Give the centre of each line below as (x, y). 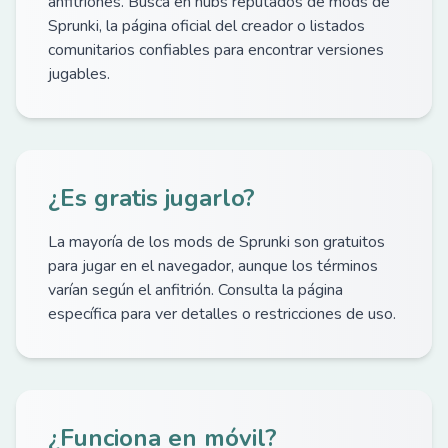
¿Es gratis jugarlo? (151, 198)
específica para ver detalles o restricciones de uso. (222, 314)
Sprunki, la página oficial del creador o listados (206, 26)
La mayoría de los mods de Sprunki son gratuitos (216, 242)
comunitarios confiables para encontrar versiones (216, 50)
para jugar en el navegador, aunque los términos (213, 266)
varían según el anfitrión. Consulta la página (195, 290)
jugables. (79, 74)
